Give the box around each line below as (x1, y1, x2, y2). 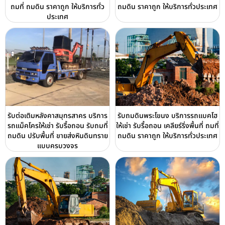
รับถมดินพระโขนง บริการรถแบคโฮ (118, 110, 217, 122)
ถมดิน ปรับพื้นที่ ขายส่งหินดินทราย (7, 131, 108, 142)
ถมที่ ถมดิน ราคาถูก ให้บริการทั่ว (11, 2, 104, 12)
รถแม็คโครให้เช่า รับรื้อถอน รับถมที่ (7, 121, 108, 132)
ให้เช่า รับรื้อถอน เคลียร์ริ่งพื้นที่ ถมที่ (116, 121, 219, 132)
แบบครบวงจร (37, 141, 78, 152)
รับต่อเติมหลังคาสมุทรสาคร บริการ (8, 110, 107, 122)
